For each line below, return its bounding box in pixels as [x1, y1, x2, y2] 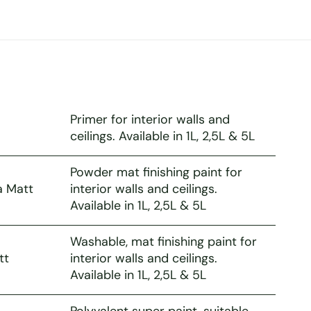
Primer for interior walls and [69, 110, 230, 128]
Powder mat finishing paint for [69, 163, 242, 180]
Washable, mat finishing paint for [69, 233, 257, 250]
